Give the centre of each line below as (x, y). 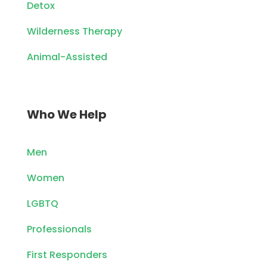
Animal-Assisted (67, 57)
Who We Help (66, 114)
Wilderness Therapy (74, 31)
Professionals (59, 229)
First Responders (67, 254)
